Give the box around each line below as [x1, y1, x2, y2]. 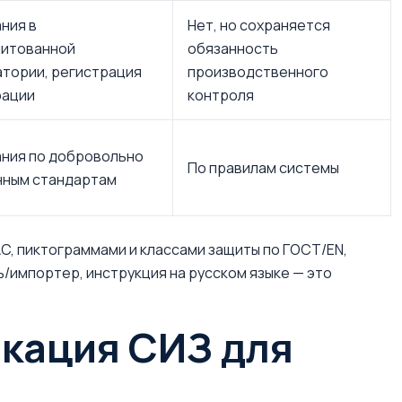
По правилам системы [188, 158, 339, 178]
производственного [188, 62, 328, 82]
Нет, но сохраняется [188, 15, 330, 35]
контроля [188, 85, 254, 105]
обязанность [188, 39, 278, 58]
